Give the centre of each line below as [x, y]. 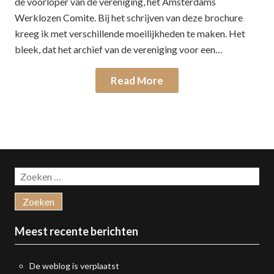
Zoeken [30, 174]
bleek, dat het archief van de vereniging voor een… [119, 49]
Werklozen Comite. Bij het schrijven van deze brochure [129, 17]
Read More [137, 80]
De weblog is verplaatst [74, 266]
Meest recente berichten [76, 231]
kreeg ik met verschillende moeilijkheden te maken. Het [130, 33]
